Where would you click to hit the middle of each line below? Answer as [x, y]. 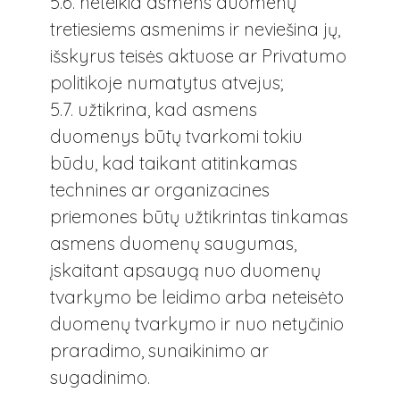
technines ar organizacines [160, 189]
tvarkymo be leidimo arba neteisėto [197, 296]
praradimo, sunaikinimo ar [159, 350]
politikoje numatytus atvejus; [167, 82]
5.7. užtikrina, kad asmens [154, 109]
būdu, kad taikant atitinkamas [174, 162]
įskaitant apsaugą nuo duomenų [185, 270]
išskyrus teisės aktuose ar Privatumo [198, 55]
